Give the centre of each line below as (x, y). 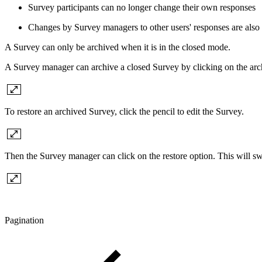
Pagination (24, 220)
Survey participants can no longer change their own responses (142, 8)
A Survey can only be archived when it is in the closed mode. (118, 47)
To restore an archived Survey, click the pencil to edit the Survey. (124, 112)
